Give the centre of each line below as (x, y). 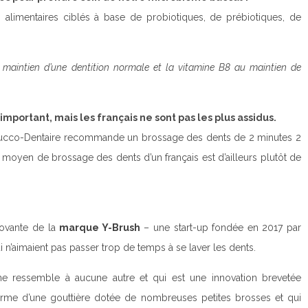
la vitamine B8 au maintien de (231, 67)
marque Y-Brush (100, 227)
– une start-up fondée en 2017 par (221, 227)
